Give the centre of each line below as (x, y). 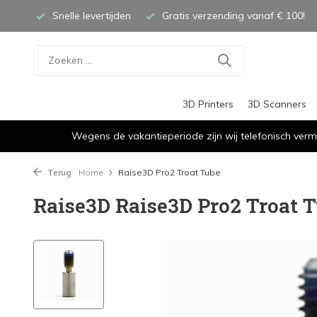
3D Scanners (277, 104)
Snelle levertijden (90, 16)
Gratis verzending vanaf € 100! (232, 16)
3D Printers (208, 104)
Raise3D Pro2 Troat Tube (169, 172)
